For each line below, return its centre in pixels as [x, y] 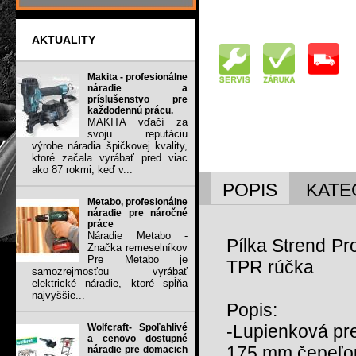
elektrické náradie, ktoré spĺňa [110, 284]
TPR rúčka [270, 267]
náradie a [137, 89]
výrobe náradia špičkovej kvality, [110, 146]
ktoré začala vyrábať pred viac [110, 158]
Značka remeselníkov [137, 248]
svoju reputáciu [137, 134]
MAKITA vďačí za [137, 122]
